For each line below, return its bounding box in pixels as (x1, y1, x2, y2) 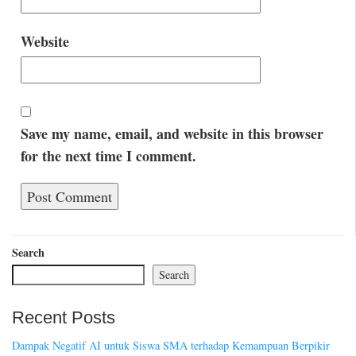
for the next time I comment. (20, 145, 196, 166)
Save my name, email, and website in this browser (20, 122, 323, 144)
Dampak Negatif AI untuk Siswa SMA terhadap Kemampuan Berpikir (12, 337, 330, 353)
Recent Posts (12, 308, 115, 328)
